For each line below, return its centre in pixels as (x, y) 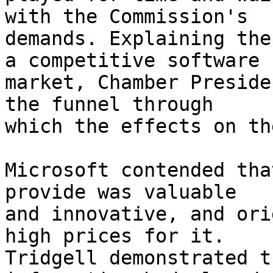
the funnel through (109, 105)
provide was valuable (121, 192)
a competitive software (132, 61)
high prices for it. (115, 236)
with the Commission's (126, 17)
